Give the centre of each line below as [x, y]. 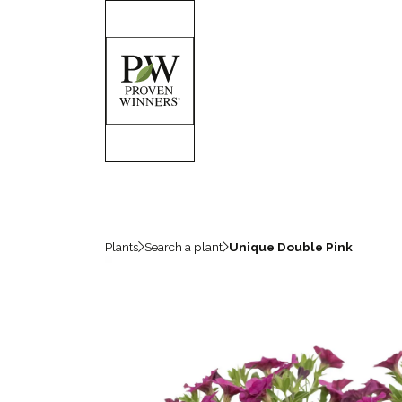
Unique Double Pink [291, 247]
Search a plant [184, 247]
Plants [122, 247]
